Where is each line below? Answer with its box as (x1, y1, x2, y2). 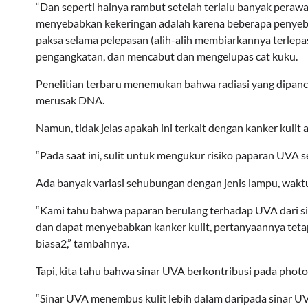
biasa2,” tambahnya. (36, 236, 129, 250)
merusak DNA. (36, 93, 104, 107)
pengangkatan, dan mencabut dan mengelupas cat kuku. (36, 49, 298, 63)
